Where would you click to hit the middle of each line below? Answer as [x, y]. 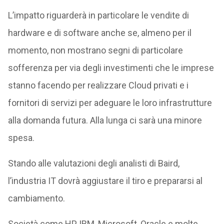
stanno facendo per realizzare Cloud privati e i [98, 85]
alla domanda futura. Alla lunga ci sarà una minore [105, 120]
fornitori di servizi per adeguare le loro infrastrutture [110, 103]
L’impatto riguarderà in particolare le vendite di [98, 15]
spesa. [21, 138]
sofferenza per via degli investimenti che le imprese [111, 68]
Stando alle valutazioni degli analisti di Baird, [93, 163]
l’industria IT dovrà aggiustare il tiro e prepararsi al [105, 181]
